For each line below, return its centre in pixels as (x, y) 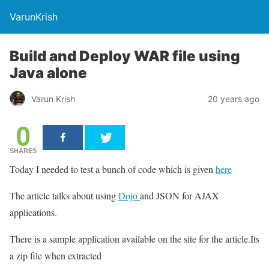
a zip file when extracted (56, 255)
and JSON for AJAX (180, 195)
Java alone (48, 73)
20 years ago (234, 98)
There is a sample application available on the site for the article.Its (134, 239)
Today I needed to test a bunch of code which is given (113, 169)
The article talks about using (64, 195)
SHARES (23, 151)
